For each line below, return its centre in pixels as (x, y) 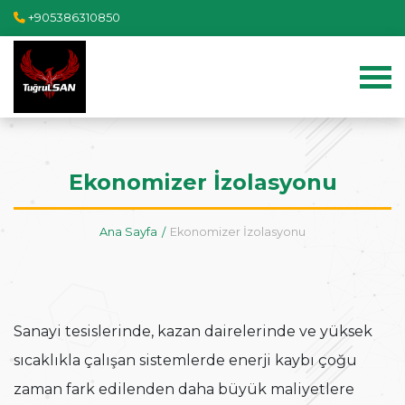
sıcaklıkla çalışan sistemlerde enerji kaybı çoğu (185, 361)
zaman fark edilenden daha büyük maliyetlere (184, 390)
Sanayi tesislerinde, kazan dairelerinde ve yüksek (193, 332)
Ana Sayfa (128, 232)
